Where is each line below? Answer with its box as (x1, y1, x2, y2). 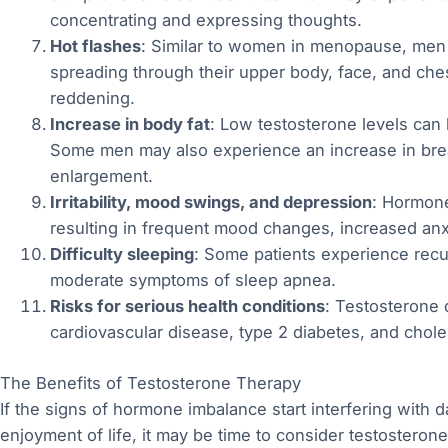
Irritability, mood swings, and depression (49, 192, 372, 213)
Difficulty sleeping (49, 244, 194, 265)
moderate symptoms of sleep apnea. (49, 270, 336, 291)
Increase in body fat (49, 114, 210, 135)
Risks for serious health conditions (49, 296, 325, 317)
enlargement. (49, 166, 153, 187)
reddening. (49, 88, 135, 109)
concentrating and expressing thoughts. (49, 10, 362, 31)
